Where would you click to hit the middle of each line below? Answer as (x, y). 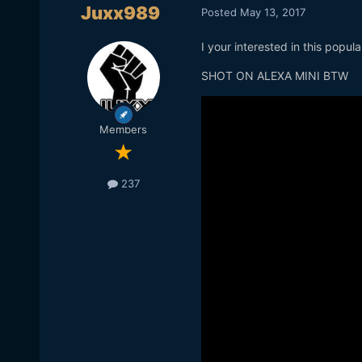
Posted (220, 12)
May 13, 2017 (272, 12)
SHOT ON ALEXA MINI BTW (274, 76)
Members (124, 130)
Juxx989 (120, 13)
